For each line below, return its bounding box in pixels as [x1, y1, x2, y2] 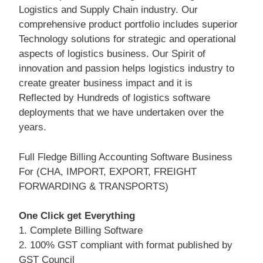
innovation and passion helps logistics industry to [19, 63, 234, 74]
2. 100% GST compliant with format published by [19, 240, 232, 251]
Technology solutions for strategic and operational [19, 33, 236, 45]
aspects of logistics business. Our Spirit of [19, 48, 205, 59]
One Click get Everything [19, 210, 135, 221]
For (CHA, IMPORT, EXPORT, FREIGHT [19, 166, 197, 177]
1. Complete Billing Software [19, 225, 143, 236]
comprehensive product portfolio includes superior [19, 19, 238, 30]
